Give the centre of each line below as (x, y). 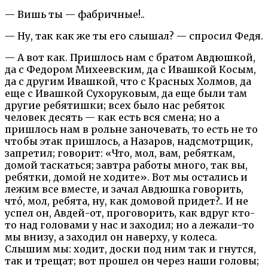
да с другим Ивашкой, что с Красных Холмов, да (128, 81)
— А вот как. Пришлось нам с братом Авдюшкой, (130, 57)
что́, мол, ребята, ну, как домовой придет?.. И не (127, 201)
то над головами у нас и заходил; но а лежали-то (130, 225)
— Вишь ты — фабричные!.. (75, 14)
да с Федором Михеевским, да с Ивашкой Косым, (130, 69)
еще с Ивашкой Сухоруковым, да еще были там (126, 93)
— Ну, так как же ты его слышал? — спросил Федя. (134, 36)
